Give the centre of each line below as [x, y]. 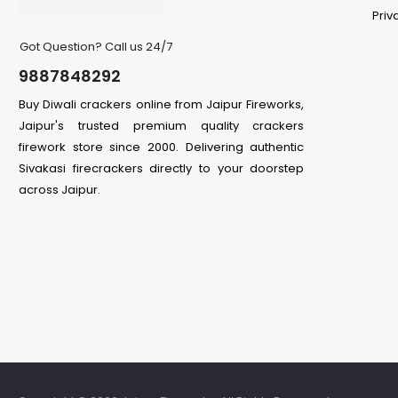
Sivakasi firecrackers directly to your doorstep [162, 169]
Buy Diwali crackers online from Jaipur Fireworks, [162, 105]
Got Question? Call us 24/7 [96, 47]
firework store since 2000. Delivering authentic [162, 147]
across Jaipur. [60, 190]
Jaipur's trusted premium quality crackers [162, 126]
